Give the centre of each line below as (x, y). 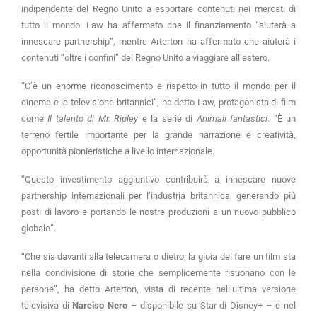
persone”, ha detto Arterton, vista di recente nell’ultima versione (158, 289)
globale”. (39, 229)
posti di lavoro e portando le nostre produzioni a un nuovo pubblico (158, 212)
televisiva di (47, 306)
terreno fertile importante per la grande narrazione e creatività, (158, 135)
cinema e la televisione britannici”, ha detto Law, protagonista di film (158, 103)
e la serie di (167, 119)
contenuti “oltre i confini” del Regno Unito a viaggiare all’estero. (145, 58)
